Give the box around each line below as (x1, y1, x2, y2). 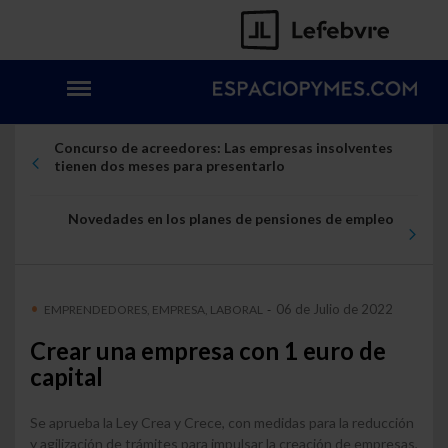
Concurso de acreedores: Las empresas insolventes (53, 139, 393, 156)
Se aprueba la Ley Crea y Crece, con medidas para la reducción (30, 413, 414, 431)
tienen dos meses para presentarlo (53, 157, 285, 174)
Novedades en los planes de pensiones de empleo (68, 210, 395, 227)
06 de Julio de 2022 (273, 301, 393, 318)
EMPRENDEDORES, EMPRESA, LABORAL (44, 302, 263, 318)
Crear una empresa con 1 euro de (30, 337, 386, 366)
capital (30, 363, 103, 392)
